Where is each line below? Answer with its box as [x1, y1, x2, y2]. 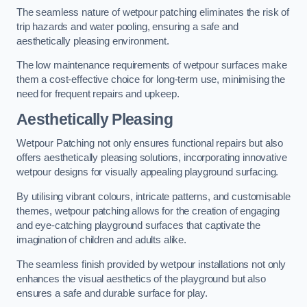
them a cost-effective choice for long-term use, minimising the [16, 74, 285, 86]
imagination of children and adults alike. [16, 234, 187, 245]
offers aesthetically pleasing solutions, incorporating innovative [16, 152, 287, 164]
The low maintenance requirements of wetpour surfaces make [16, 60, 287, 71]
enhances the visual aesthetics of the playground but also [16, 273, 266, 284]
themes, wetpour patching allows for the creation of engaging [16, 205, 280, 217]
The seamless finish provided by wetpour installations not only [16, 258, 286, 270]
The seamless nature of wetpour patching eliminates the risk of [16, 6, 289, 18]
